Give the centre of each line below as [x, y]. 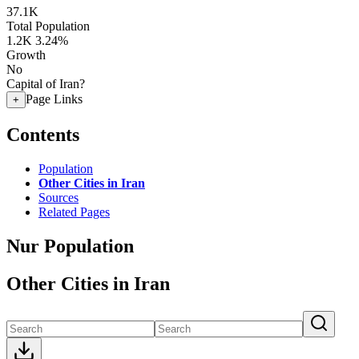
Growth [26, 55]
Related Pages [74, 212]
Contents [43, 134]
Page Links [54, 99]
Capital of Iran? [46, 84]
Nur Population [70, 246]
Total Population [48, 26]
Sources [58, 197]
